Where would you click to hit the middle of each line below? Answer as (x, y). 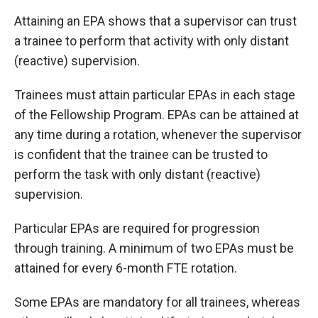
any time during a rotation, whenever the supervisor (158, 134)
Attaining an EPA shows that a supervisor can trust (155, 21)
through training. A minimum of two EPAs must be (154, 248)
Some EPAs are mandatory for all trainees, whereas (157, 302)
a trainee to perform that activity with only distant (152, 40)
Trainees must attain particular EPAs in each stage (155, 94)
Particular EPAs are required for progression (137, 228)
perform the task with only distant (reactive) (137, 174)
